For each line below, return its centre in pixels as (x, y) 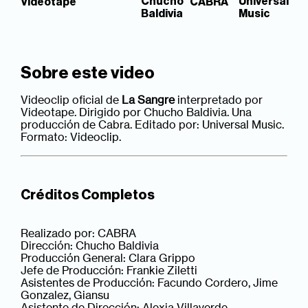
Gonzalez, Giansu (65, 295)
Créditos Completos (88, 195)
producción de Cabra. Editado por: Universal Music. (153, 124)
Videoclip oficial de (71, 99)
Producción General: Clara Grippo (108, 257)
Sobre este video (88, 73)
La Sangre (148, 99)
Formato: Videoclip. (71, 136)
